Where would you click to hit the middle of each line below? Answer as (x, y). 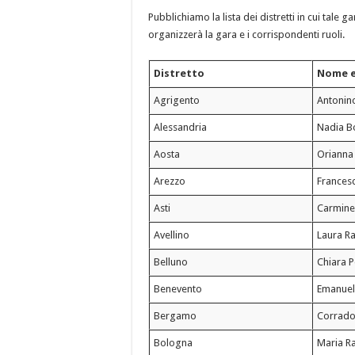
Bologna (174, 343)
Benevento (178, 289)
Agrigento (177, 101)
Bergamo (176, 316)
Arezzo (170, 181)
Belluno (171, 262)
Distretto (179, 74)
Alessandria (181, 128)
